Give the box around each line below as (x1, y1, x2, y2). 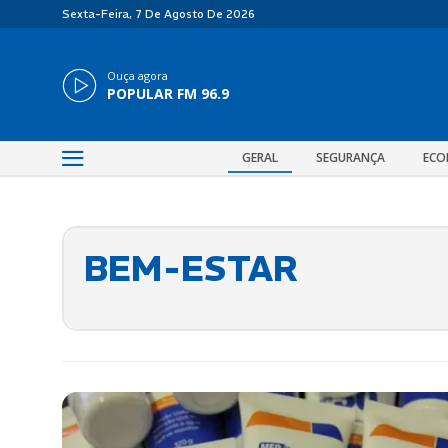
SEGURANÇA (316, 148, 385, 166)
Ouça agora (107, 67, 168, 83)
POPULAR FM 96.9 (107, 83, 229, 103)
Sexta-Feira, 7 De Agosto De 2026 (62, 7, 254, 21)
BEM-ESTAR (84, 246, 298, 290)
